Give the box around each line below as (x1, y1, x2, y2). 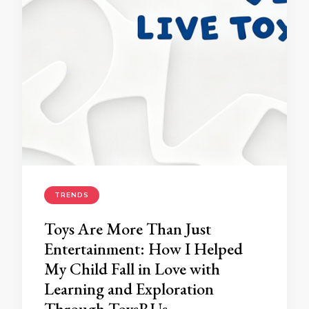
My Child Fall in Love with (44, 258, 220, 279)
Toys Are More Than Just (44, 218, 211, 239)
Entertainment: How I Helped (44, 238, 243, 259)
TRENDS (54, 190, 89, 199)
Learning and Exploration (44, 278, 214, 299)
